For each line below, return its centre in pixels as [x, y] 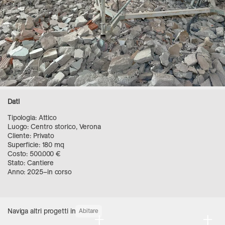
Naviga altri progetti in [42, 211]
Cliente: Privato [31, 135]
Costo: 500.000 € [34, 153]
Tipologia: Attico [32, 117]
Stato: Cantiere [31, 162]
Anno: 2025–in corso [40, 172]
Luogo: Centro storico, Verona [54, 126]
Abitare [89, 211]
